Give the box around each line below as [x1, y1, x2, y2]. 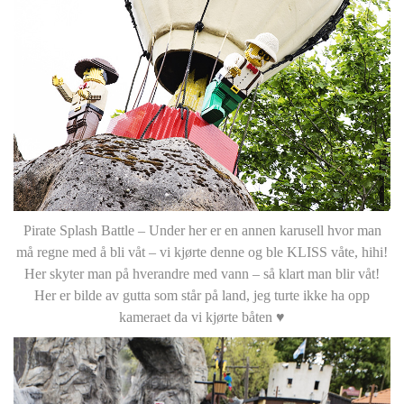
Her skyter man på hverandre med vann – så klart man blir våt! [24, 266, 380, 282]
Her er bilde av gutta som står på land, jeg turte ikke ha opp [34, 288, 370, 304]
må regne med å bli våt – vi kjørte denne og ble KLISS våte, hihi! [16, 244, 388, 261]
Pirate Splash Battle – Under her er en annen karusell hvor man [23, 223, 381, 239]
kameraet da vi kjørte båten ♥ [119, 309, 285, 326]
